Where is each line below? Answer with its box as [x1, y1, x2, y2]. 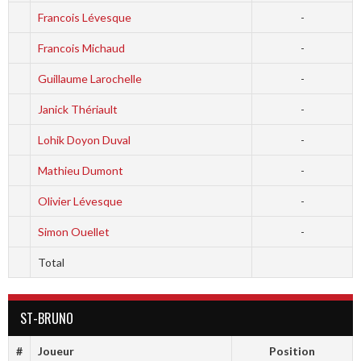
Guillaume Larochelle [37, 72, 142, 86]
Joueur [37, 344, 74, 359]
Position [269, 344, 315, 359]
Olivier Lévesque [37, 194, 122, 209]
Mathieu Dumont [37, 164, 123, 178]
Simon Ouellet [37, 225, 110, 239]
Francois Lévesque [37, 10, 131, 25]
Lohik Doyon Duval [37, 133, 131, 147]
